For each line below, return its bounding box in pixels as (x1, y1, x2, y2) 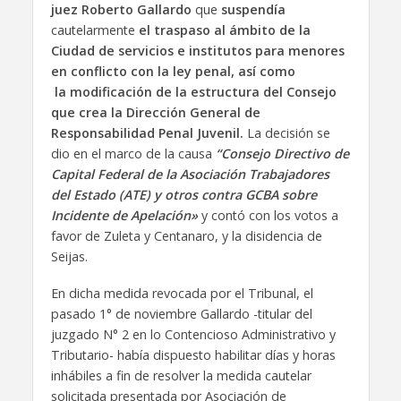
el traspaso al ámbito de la (134, 21, 311, 38)
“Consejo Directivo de (215, 144, 349, 162)
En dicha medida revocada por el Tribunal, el (50, 284, 313, 302)
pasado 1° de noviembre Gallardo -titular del (50, 304, 312, 322)
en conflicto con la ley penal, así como (50, 62, 295, 80)
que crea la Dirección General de (50, 103, 260, 121)
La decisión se (246, 124, 330, 141)
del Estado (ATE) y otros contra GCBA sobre (50, 185, 317, 203)
